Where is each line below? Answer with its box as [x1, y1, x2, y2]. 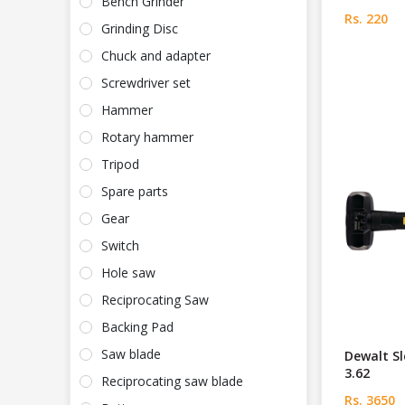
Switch [101, 237, 139, 255]
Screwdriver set [101, 74, 191, 92]
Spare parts [101, 183, 168, 201]
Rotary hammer [101, 128, 193, 146]
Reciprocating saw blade [101, 372, 243, 391]
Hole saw [101, 264, 155, 282]
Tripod [101, 155, 139, 174]
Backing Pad [101, 318, 174, 336]
